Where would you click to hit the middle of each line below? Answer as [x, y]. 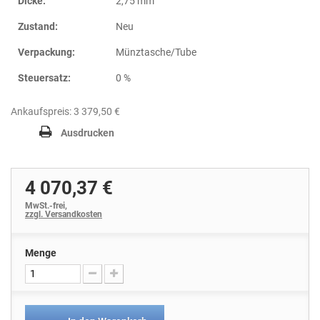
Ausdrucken [87, 132]
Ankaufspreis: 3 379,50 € [65, 111]
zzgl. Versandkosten [64, 214]
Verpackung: [46, 52]
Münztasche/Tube [156, 52]
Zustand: [38, 26]
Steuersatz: [44, 77]
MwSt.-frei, [47, 205]
